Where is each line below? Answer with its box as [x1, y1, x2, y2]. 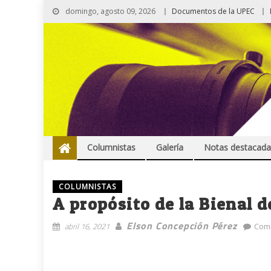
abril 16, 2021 [65, 220, 109, 233]
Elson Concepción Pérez [126, 218, 237, 233]
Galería [156, 142, 183, 154]
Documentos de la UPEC [172, 6, 255, 16]
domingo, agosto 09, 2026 [64, 6, 155, 16]
